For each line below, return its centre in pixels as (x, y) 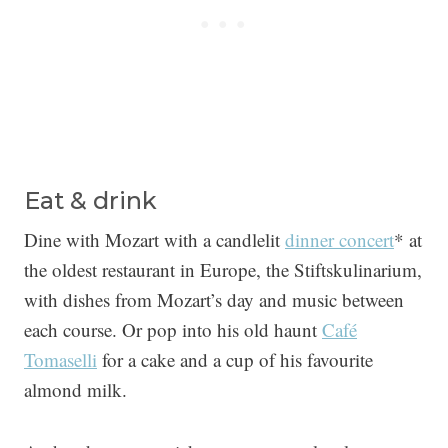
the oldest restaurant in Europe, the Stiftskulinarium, (223, 270)
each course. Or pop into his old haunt (173, 330)
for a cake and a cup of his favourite (235, 360)
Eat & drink (90, 201)
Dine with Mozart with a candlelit (154, 240)
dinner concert (339, 240)
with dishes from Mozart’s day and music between (214, 300)
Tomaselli (60, 360)
